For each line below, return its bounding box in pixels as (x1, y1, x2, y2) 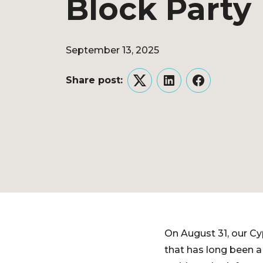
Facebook (197, 82, 246, 93)
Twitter (139, 82, 173, 93)
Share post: (66, 74, 123, 86)
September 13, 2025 (66, 44, 159, 56)
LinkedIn (168, 82, 210, 93)
